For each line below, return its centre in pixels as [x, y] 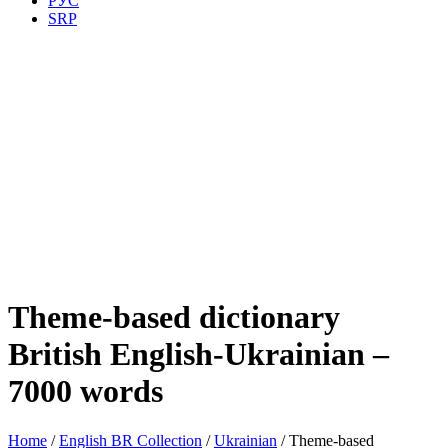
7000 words [85, 391]
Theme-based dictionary [174, 317]
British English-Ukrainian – [198, 354]
